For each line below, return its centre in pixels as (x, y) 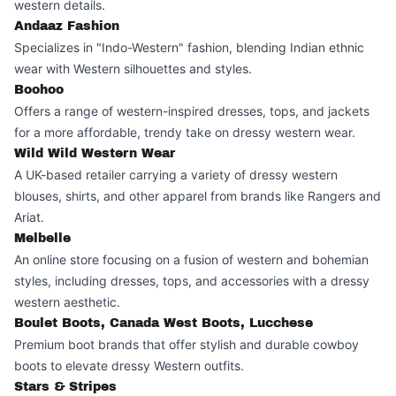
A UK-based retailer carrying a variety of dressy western (176, 175)
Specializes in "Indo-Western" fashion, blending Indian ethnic (189, 47)
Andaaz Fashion (67, 26)
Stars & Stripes (65, 387)
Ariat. (29, 217)
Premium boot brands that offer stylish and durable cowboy (187, 344)
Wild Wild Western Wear (95, 153)
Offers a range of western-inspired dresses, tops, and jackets (192, 111)
